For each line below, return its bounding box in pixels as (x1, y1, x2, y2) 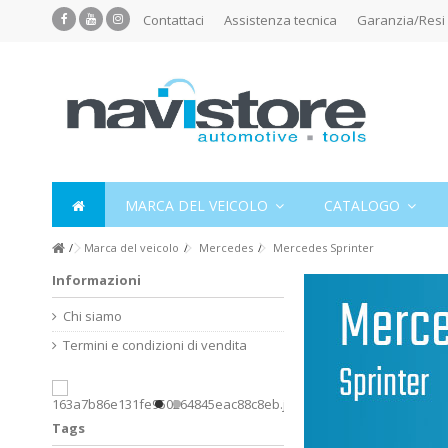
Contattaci (143, 11, 204, 29)
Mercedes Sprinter (273, 240, 374, 255)
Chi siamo (63, 307, 122, 325)
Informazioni (52, 271, 141, 289)
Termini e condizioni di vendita (63, 336, 247, 354)
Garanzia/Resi (357, 11, 445, 29)
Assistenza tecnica (224, 11, 337, 29)
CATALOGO (324, 195, 404, 215)
